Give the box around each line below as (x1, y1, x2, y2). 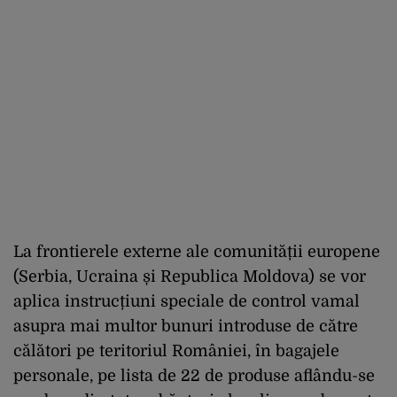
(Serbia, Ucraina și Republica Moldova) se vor (13, 267, 366, 285)
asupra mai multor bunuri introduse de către (13, 316, 358, 335)
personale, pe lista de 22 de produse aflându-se (13, 366, 375, 385)
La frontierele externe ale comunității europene (13, 242, 380, 261)
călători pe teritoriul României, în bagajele (13, 341, 339, 360)
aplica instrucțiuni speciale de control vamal (13, 292, 360, 310)
